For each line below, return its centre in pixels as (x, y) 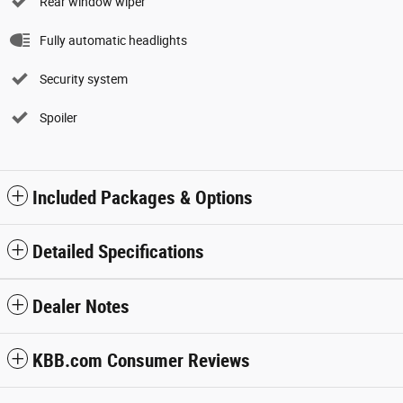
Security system (84, 79)
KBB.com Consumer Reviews (141, 360)
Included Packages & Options (143, 197)
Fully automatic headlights (113, 40)
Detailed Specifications (118, 251)
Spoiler (58, 117)
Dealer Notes (81, 306)
